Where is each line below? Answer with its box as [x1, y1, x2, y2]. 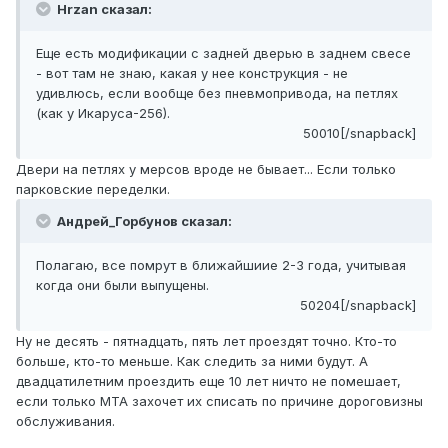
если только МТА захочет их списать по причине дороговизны [16, 393, 423, 410]
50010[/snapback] [303, 125, 416, 142]
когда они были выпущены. [36, 277, 209, 294]
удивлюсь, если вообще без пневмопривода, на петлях [36, 85, 398, 102]
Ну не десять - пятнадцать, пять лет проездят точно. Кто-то [16, 333, 397, 350]
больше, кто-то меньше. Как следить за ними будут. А [16, 353, 368, 370]
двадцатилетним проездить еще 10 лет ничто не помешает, [16, 373, 401, 390]
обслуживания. [16, 413, 115, 430]
